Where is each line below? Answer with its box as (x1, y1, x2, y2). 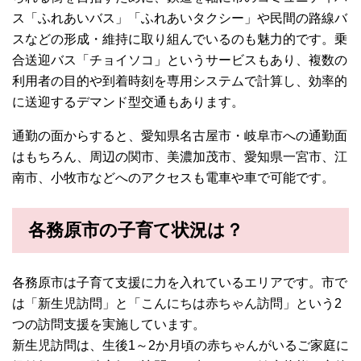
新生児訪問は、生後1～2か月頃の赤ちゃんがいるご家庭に (12, 338, 349, 353)
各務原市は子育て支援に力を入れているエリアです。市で (12, 276, 347, 290)
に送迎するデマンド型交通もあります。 (12, 95, 244, 110)
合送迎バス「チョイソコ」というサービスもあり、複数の (12, 53, 347, 68)
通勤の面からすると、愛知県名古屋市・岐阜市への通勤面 (12, 129, 347, 143)
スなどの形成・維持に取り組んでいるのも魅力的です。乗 (12, 32, 347, 47)
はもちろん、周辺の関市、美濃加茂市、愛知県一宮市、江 (12, 150, 347, 164)
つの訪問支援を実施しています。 (12, 317, 205, 332)
